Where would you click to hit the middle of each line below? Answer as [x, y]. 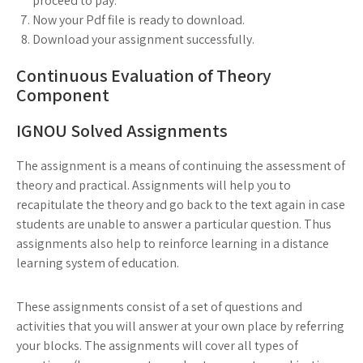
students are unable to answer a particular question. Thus [174, 224]
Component [63, 95]
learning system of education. [98, 263]
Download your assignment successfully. [143, 39]
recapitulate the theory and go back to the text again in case [181, 205]
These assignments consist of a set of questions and [159, 307]
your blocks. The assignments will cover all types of [157, 346]
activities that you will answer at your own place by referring [180, 326]
